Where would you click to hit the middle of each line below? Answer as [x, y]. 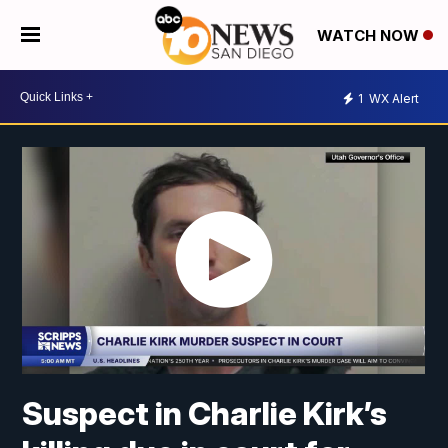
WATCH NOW [370, 36]
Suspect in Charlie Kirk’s [205, 414]
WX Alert [392, 98]
